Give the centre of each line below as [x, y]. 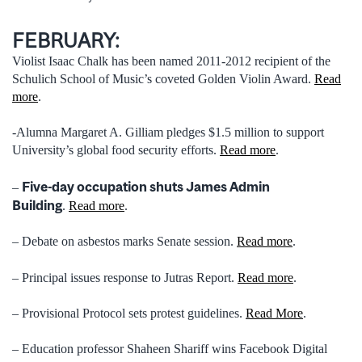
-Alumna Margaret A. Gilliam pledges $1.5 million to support [168, 133]
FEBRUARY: [66, 40]
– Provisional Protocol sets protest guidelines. [129, 314]
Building [37, 205]
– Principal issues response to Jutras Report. [125, 277]
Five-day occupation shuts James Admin [146, 186]
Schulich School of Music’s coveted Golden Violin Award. [163, 79]
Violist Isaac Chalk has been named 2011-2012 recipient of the [171, 61]
